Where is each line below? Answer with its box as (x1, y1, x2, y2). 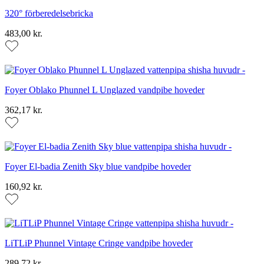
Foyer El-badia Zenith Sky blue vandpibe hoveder (5, 161, 191, 172)
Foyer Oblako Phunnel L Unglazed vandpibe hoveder (5, 85, 204, 95)
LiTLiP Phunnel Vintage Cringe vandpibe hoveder (5, 238, 193, 249)
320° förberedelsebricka (5, 8, 93, 19)
